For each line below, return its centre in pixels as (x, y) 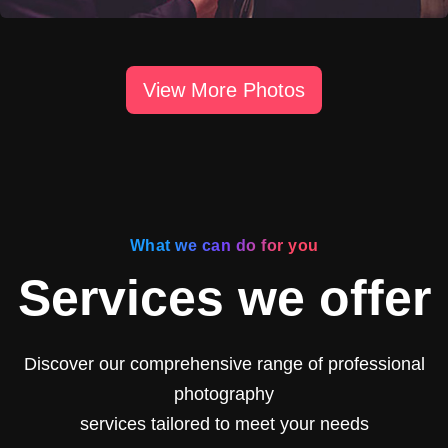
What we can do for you (224, 245)
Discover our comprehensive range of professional (224, 363)
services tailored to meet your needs (224, 423)
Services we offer (224, 297)
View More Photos (224, 89)
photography (224, 393)
